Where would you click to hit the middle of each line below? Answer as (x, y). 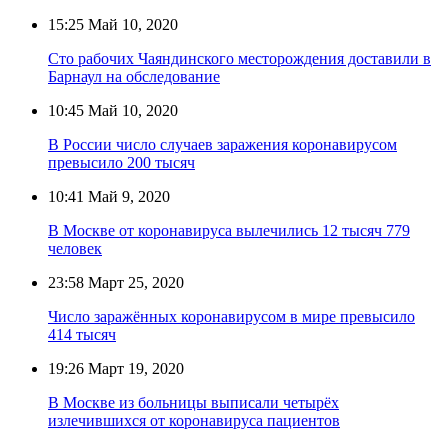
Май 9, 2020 (127, 196)
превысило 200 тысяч (121, 162)
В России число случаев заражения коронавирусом (222, 144)
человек (75, 248)
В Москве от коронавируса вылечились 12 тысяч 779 (229, 230)
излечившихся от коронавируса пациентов (194, 420)
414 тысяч (82, 334)
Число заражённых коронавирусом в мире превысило (231, 316)
